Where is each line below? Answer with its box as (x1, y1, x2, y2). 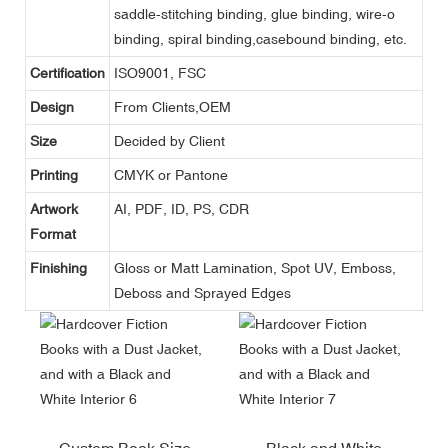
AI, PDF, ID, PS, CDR (114, 200, 249, 217)
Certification (30, 64, 105, 81)
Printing (30, 166, 78, 183)
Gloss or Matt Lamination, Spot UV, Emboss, (114, 259, 396, 276)
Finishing (30, 259, 87, 276)
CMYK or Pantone (114, 166, 228, 183)
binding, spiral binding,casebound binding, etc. (114, 30, 407, 47)
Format (30, 225, 76, 242)
